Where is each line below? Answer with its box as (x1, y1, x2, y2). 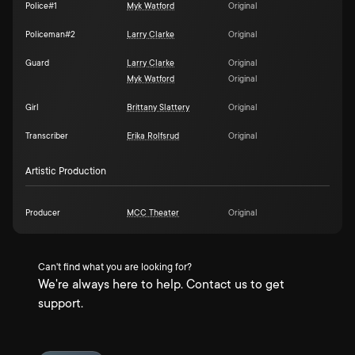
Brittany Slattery (127, 103, 189, 113)
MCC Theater (127, 208, 179, 218)
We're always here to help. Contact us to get (38, 277, 284, 292)
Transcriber (25, 132, 68, 141)
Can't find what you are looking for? (38, 261, 192, 273)
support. (38, 296, 83, 311)
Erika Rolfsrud (127, 132, 179, 141)
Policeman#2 (25, 30, 75, 40)
